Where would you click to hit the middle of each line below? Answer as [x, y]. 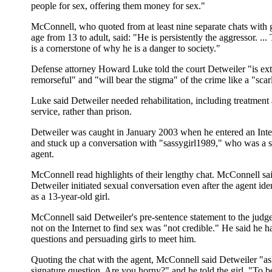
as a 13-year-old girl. [70, 197]
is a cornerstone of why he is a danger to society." [126, 49]
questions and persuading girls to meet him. [114, 239]
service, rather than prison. [81, 112]
